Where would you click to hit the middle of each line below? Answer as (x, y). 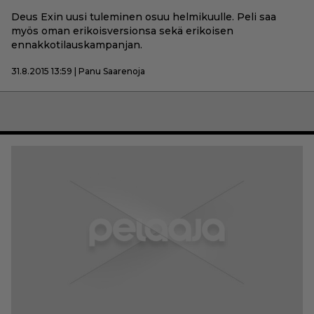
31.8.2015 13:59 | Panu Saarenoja (78, 71)
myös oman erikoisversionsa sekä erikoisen (122, 30)
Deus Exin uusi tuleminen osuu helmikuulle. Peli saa (144, 16)
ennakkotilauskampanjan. (77, 45)
